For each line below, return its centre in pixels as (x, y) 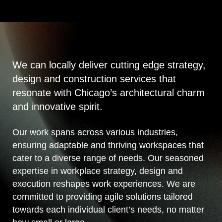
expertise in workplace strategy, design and (98, 171)
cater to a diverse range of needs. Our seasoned (108, 158)
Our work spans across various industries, (95, 132)
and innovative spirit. (59, 107)
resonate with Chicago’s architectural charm (109, 93)
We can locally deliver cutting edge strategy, (109, 65)
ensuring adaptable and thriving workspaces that (108, 145)
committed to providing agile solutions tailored (103, 197)
